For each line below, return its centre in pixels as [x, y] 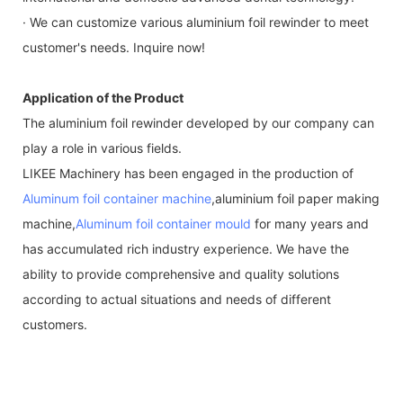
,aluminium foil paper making [296, 198]
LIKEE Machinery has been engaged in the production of [188, 173]
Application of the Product [103, 97]
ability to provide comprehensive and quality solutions [181, 273]
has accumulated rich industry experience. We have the [186, 248]
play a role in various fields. [102, 148]
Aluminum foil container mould [163, 223]
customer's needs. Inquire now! [114, 47]
